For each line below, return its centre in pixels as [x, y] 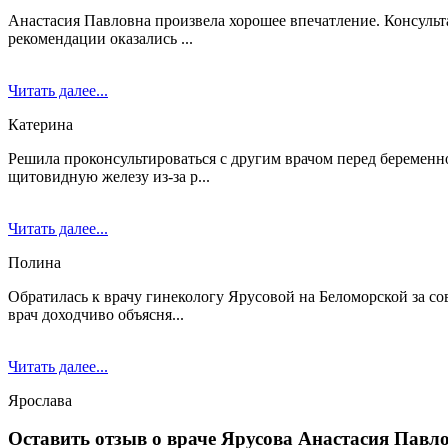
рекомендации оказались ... [100, 38]
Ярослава [40, 400]
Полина [34, 262]
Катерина [40, 124]
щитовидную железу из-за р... [109, 176]
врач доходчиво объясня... [96, 314]
